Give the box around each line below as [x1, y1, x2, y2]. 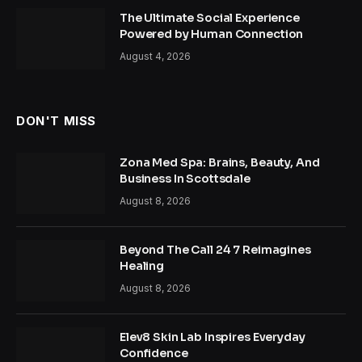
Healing [120, 259, 165, 274]
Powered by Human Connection [120, 27, 304, 42]
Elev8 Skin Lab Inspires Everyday [120, 330, 305, 345]
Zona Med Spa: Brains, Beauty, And [120, 155, 320, 170]
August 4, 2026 [120, 50, 191, 63]
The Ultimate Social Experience [120, 11, 300, 26]
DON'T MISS [16, 113, 96, 129]
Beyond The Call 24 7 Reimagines [120, 242, 311, 258]
